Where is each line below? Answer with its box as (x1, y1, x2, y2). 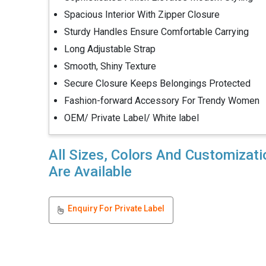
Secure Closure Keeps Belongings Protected (64, 78, 251, 89)
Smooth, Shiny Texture (64, 61, 156, 72)
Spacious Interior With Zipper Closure (64, 9, 220, 20)
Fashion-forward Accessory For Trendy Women (64, 95, 259, 106)
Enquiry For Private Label (67, 204, 164, 213)
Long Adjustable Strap (64, 43, 156, 55)
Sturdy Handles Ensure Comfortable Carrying (64, 26, 249, 37)
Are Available (48, 163, 132, 180)
